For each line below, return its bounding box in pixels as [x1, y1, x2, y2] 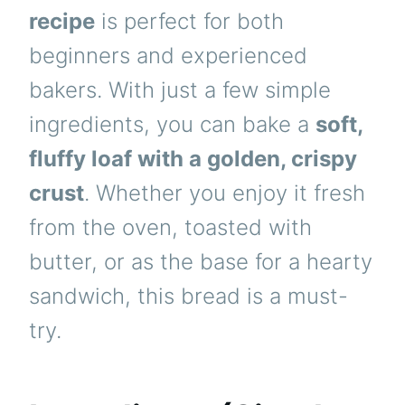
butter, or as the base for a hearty [29, 249, 372, 276]
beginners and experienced [29, 42, 307, 70]
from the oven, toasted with [29, 214, 312, 241]
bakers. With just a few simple [29, 77, 331, 104]
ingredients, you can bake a [29, 111, 316, 138]
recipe [29, 8, 95, 35]
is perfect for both [95, 8, 284, 35]
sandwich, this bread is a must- [29, 283, 348, 310]
